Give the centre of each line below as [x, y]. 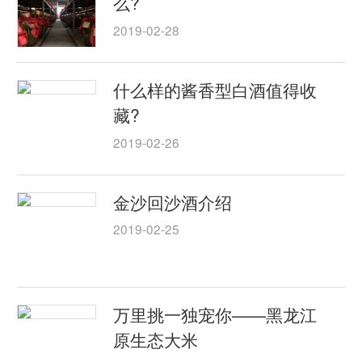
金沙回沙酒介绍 [173, 202]
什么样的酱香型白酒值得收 [215, 90]
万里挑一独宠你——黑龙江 [215, 314]
